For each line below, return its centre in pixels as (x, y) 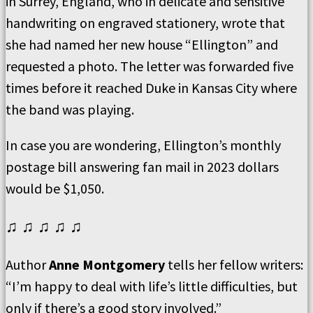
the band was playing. (70, 109)
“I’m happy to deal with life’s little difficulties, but (152, 286)
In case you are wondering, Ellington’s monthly (143, 145)
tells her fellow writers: (234, 264)
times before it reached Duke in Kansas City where (151, 87)
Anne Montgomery (107, 264)
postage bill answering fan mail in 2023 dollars (142, 166)
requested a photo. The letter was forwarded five (150, 66)
